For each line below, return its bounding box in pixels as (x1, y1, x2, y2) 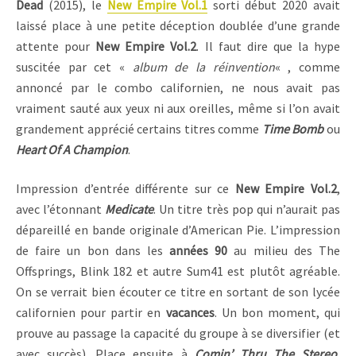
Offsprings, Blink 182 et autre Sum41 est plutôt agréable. (16, 262, 340, 279)
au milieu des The (227, 242, 341, 258)
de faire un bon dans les (16, 242, 170, 258)
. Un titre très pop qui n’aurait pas (153, 200, 341, 217)
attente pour (16, 38, 96, 55)
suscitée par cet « (16, 59, 133, 75)
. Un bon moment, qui (214, 304, 340, 320)
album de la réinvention (132, 59, 275, 75)
